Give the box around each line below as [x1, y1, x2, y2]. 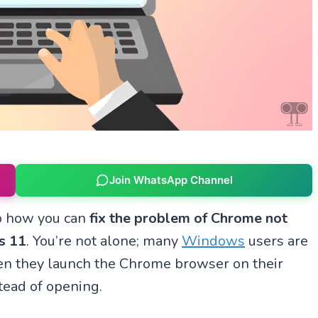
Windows [182, 231, 245, 251]
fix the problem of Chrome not [89, 208, 287, 228]
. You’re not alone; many [26, 231, 182, 251]
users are [245, 231, 308, 251]
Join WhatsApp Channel [109, 173, 233, 187]
